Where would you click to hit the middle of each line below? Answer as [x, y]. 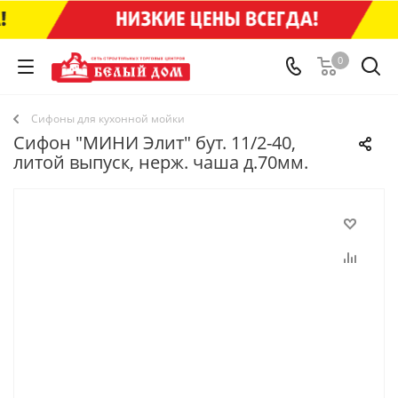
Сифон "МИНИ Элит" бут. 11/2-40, [155, 143]
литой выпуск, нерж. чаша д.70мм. [161, 162]
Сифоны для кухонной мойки [108, 119]
